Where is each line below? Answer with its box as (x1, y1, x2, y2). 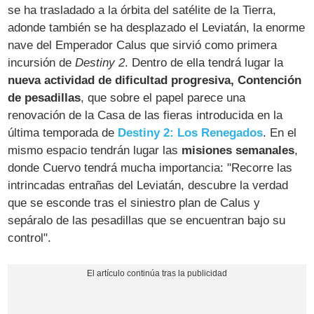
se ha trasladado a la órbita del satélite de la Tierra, (8, 3, 277, 17)
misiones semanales (182, 143, 295, 157)
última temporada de (8, 125, 118, 139)
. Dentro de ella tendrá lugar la (125, 55, 284, 69)
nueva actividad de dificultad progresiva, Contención (8, 73, 302, 87)
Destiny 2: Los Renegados (118, 125, 264, 139)
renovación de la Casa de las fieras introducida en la (8, 108, 283, 122)
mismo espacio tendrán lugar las (8, 143, 182, 157)
